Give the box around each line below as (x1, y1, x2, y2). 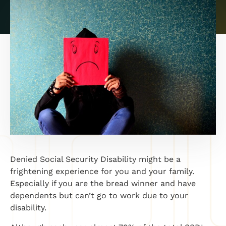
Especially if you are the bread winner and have (10, 179, 196, 189)
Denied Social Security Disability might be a (10, 154, 181, 164)
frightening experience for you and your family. (10, 166, 194, 177)
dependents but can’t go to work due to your (10, 191, 188, 201)
